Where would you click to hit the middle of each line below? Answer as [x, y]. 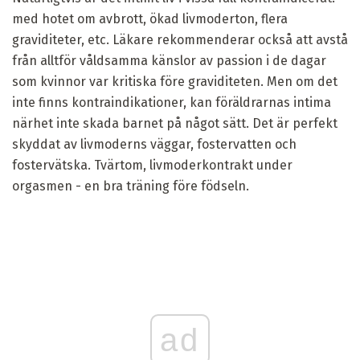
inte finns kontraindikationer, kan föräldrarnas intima [172, 102]
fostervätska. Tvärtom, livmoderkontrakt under [152, 165]
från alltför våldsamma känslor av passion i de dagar [169, 60]
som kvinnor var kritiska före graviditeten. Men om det [175, 81]
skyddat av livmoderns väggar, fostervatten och [154, 144]
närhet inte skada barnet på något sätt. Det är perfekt [175, 123]
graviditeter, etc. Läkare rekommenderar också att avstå [180, 39]
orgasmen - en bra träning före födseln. [131, 186]
